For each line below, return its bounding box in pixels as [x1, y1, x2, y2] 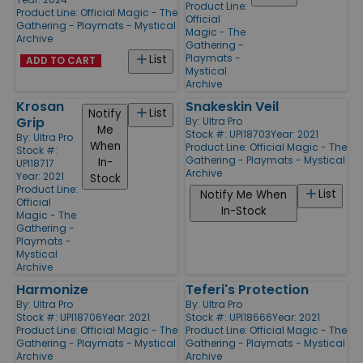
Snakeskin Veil [186, 96, 279, 116]
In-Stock [220, 203, 267, 219]
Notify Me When [200, 186, 287, 203]
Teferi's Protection [186, 280, 309, 299]
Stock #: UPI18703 [186, 126, 271, 141]
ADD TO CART [26, 53, 96, 67]
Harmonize [16, 280, 88, 299]
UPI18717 [16, 156, 54, 170]
